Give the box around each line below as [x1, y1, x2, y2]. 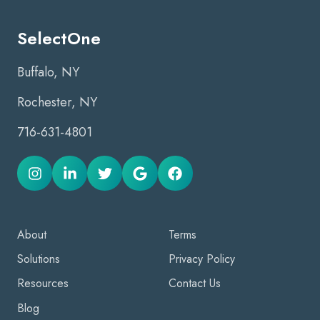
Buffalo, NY [17, 63, 83, 82]
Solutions [17, 251, 60, 268]
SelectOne [17, 26, 101, 51]
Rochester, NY [17, 93, 97, 112]
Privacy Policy [169, 251, 235, 268]
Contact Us [169, 275, 221, 292]
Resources [17, 275, 69, 292]
